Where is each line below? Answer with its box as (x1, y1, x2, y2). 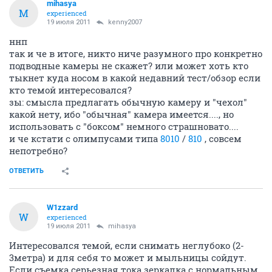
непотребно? (9, 144, 67, 157)
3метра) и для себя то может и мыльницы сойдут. (9, 251, 246, 264)
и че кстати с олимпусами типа (9, 132, 160, 145)
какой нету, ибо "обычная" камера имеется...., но (9, 108, 234, 121)
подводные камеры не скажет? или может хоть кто (9, 59, 248, 72)
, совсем (202, 132, 242, 145)
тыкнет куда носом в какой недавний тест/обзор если (9, 72, 260, 84)
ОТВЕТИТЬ (9, 167, 44, 175)
